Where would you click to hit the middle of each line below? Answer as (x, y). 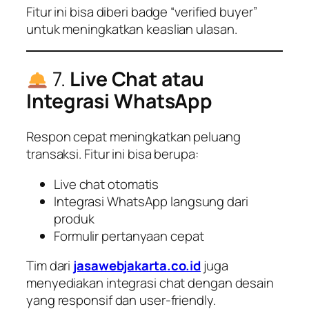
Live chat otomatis (107, 184)
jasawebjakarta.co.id (137, 266)
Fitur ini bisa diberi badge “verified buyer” (142, 11)
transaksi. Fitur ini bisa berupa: (112, 154)
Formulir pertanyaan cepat (129, 236)
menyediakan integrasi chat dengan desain (150, 283)
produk (74, 218)
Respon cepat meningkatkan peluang (133, 137)
